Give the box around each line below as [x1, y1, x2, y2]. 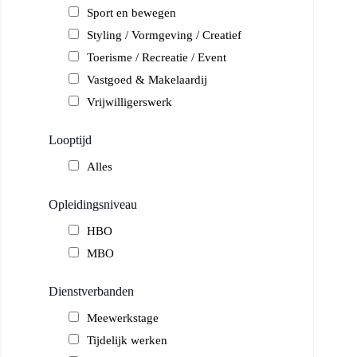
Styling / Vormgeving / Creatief [87, 29, 242, 42]
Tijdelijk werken [87, 334, 168, 347]
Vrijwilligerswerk [87, 96, 173, 109]
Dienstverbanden [49, 284, 135, 299]
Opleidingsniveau [49, 198, 138, 212]
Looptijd [49, 133, 92, 147]
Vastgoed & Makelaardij [87, 73, 208, 87]
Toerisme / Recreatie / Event [87, 51, 227, 65]
